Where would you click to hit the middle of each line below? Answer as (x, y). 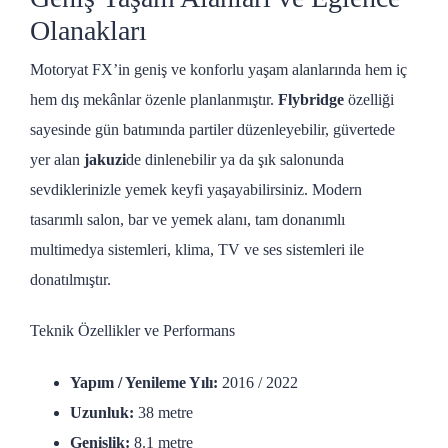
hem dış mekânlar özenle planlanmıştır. (154, 99)
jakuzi (105, 159)
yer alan (57, 159)
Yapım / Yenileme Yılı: (144, 382)
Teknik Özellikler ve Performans (132, 331)
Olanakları (88, 30)
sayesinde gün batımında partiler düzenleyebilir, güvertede (212, 129)
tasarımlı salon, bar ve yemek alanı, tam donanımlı (187, 219)
